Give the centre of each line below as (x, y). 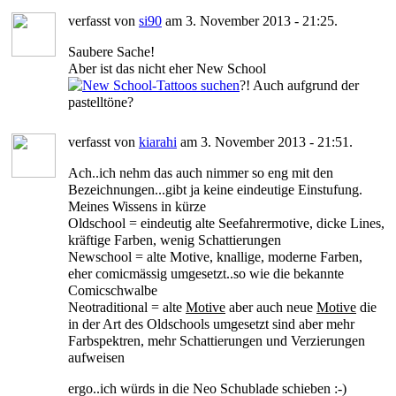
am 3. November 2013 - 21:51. (265, 141)
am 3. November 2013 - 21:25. (250, 20)
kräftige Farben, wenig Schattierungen (175, 240)
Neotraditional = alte (127, 307)
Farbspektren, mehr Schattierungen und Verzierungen (217, 340)
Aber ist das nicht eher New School (167, 68)
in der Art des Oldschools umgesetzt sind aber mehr (211, 324)
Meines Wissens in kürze (137, 206)
